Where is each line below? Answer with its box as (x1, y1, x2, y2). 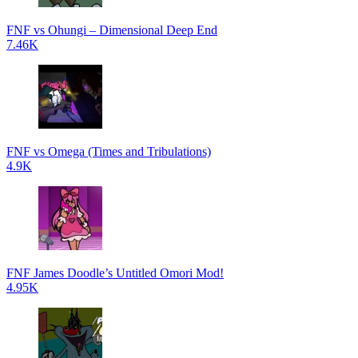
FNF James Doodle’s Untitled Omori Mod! (6, 266, 224, 280)
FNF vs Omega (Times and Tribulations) (6, 145, 211, 158)
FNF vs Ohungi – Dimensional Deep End (6, 23, 217, 37)
